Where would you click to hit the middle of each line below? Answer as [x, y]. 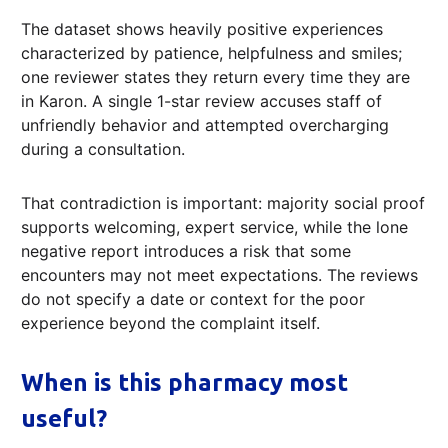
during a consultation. [103, 149]
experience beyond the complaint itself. [170, 323]
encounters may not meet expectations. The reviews [219, 275]
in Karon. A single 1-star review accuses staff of [201, 101]
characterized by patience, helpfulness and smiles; [211, 53]
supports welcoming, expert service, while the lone [214, 227]
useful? [64, 419]
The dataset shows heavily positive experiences [202, 29]
